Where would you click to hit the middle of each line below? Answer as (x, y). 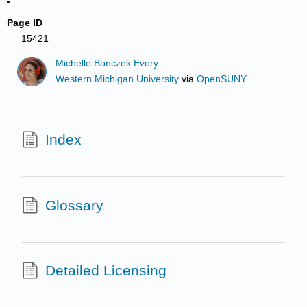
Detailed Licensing (106, 271)
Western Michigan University (118, 79)
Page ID (25, 23)
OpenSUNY (222, 79)
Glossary (74, 205)
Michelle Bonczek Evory (107, 64)
